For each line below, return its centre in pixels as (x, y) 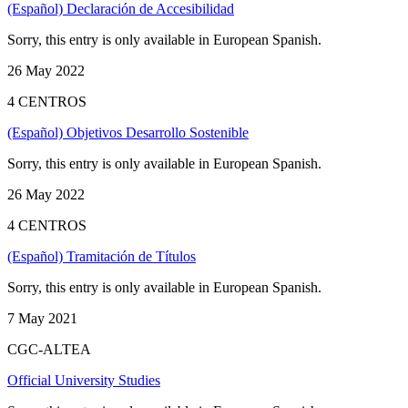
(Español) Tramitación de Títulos (102, 256)
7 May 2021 (42, 318)
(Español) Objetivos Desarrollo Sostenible (128, 132)
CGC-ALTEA (49, 349)
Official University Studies (84, 380)
